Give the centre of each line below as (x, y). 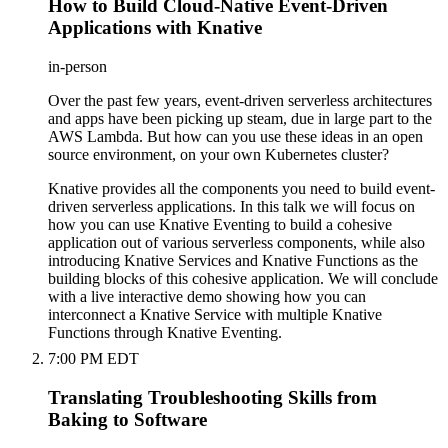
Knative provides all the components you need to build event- (241, 188)
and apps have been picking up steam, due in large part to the (240, 118)
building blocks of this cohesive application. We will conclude (243, 278)
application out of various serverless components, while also (236, 242)
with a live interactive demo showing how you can (207, 296)
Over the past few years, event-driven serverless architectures (240, 100)
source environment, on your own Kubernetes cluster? (218, 154)
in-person (77, 66)
